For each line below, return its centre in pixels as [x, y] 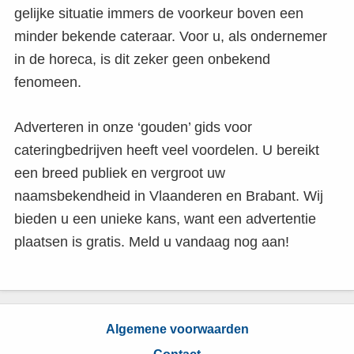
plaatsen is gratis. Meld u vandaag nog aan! [152, 242]
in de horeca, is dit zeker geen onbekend [142, 60]
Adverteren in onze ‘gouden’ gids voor [133, 128]
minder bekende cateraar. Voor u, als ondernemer [171, 37]
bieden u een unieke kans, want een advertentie [165, 219]
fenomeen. [48, 83]
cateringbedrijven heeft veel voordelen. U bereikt [167, 151]
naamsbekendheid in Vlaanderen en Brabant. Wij [169, 196]
